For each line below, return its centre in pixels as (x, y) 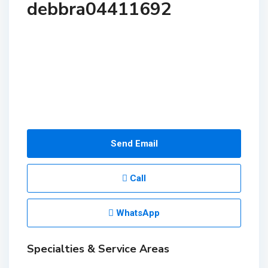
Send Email (134, 144)
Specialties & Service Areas (98, 249)
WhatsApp (137, 213)
